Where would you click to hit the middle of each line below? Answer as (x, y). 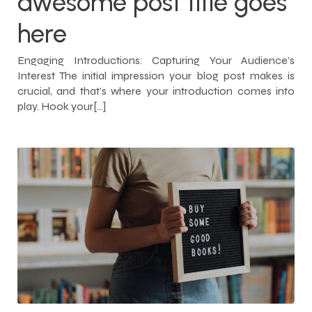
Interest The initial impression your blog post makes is (156, 75)
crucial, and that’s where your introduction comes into (156, 91)
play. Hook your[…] (62, 106)
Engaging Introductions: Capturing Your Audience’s (156, 60)
